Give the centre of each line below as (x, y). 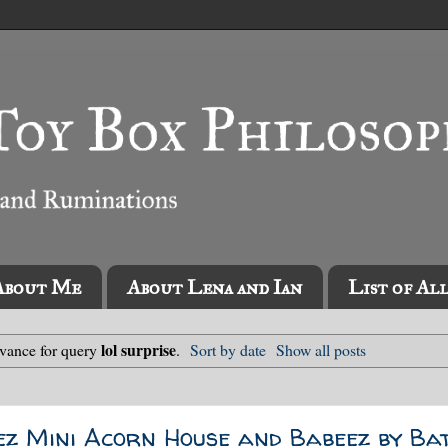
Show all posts (321, 349)
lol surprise (138, 349)
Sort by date (227, 349)
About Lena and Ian (214, 287)
